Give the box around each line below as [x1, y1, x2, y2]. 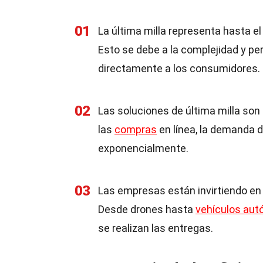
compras [114, 123, 157, 136]
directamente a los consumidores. [98, 62, 260, 75]
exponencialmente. [98, 142, 188, 154]
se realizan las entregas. [98, 222, 213, 234]
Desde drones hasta [98, 203, 195, 215]
